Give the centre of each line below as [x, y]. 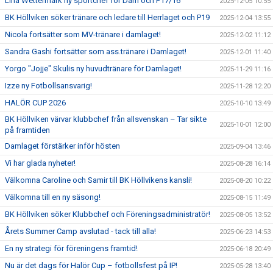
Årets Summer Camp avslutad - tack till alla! [80, 231]
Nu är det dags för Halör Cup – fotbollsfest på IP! [91, 265]
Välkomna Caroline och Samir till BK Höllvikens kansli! [98, 180]
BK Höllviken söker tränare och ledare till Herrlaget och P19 [107, 17]
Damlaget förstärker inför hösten [62, 146]
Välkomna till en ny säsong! [53, 197]
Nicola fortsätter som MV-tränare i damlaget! [83, 34]
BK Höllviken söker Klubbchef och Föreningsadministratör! [108, 214]
